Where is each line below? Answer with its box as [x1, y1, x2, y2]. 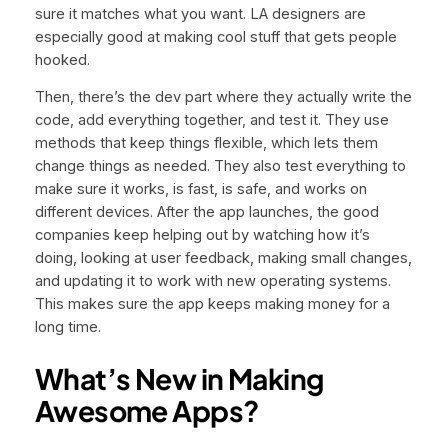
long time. [34, 318, 101, 337]
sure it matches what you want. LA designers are [34, 4, 366, 23]
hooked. [34, 50, 90, 69]
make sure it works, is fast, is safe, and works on [34, 180, 367, 199]
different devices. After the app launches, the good [34, 203, 379, 222]
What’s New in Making [34, 360, 324, 396]
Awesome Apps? [34, 392, 259, 428]
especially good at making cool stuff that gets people [34, 27, 397, 46]
